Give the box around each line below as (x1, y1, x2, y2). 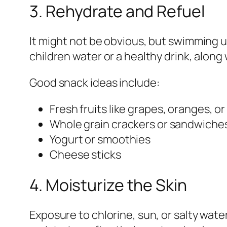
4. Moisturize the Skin (29, 173, 187, 196)
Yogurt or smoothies (50, 132, 151, 147)
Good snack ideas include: (29, 75, 160, 91)
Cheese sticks (50, 147, 121, 163)
